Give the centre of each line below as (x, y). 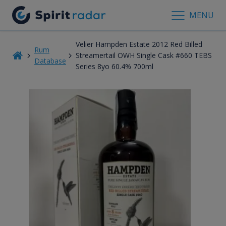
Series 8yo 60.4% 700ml (114, 66)
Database (50, 61)
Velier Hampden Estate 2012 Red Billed (139, 44)
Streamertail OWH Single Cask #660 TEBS (144, 55)
